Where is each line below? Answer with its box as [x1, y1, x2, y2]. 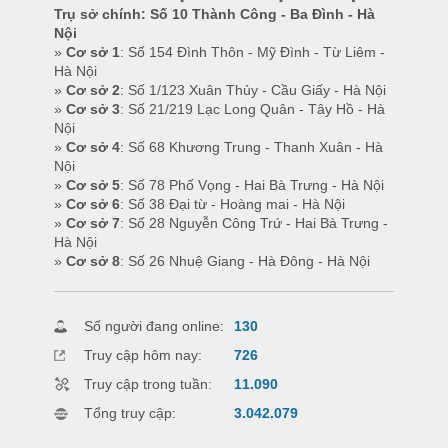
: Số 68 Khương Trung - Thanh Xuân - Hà [120, 139, 383, 155]
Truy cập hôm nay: [84, 347, 202, 363]
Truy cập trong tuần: [84, 376, 212, 392]
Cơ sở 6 [62, 196, 120, 212]
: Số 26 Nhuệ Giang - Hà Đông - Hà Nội [120, 253, 370, 269]
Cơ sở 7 [66, 215, 120, 231]
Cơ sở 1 [66, 44, 120, 60]
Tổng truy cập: [84, 405, 176, 421]
